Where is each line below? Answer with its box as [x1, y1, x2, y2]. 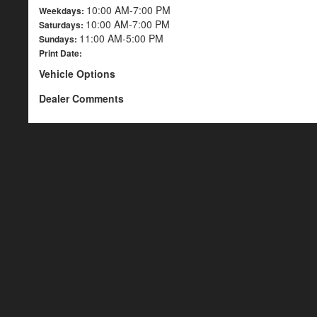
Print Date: [39, 47, 82, 59]
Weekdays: [39, 4, 86, 17]
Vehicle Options [39, 67, 115, 81]
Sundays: [39, 33, 79, 45]
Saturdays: [39, 18, 86, 31]
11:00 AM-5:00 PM [79, 31, 163, 45]
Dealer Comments [39, 91, 124, 105]
